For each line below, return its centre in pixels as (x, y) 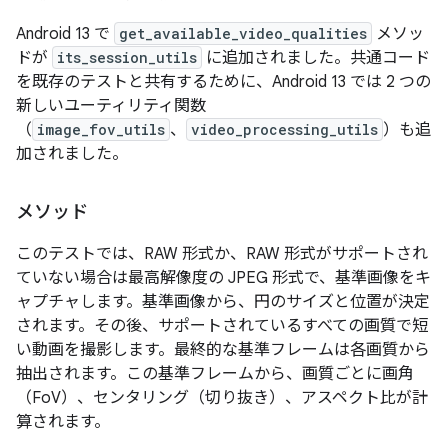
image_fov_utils (101, 129)
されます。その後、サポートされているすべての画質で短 (222, 326)
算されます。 (63, 422)
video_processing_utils (284, 129)
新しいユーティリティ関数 (111, 106)
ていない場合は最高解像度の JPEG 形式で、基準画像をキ (223, 278)
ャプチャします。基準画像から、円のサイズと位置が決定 (223, 302)
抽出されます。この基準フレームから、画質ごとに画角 (215, 374)
